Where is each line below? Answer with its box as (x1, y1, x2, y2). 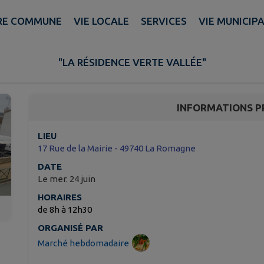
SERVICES (140, 15, 187, 27)
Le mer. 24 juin (38, 174, 95, 184)
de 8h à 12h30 (38, 204, 92, 215)
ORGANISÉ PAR (38, 223, 103, 233)
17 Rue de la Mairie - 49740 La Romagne (38, 143, 196, 154)
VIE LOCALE (73, 15, 129, 27)
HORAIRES (38, 192, 82, 203)
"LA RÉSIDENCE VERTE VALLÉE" (58, 56, 206, 68)
